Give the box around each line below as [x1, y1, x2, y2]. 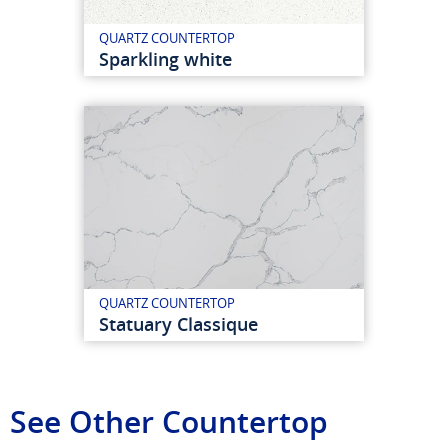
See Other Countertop [10, 400, 328, 442]
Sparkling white [99, 47, 232, 71]
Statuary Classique [99, 311, 258, 336]
